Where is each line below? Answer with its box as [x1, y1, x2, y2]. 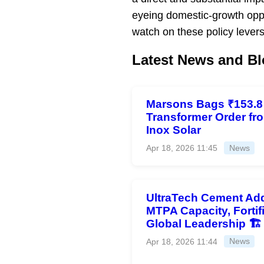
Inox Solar [146, 124, 201, 137]
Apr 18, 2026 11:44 [146, 236, 217, 246]
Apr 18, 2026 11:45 [146, 143, 217, 153]
